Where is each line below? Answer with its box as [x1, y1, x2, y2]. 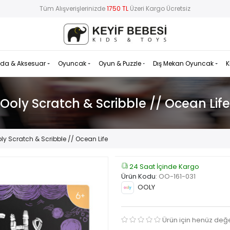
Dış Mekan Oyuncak [153, 59, 216, 68]
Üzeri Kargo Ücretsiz [128, 4, 190, 13]
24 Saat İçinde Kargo [128, 162, 199, 172]
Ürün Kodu [121, 171, 156, 182]
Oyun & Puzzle [98, 59, 143, 68]
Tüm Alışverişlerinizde [40, 4, 107, 13]
